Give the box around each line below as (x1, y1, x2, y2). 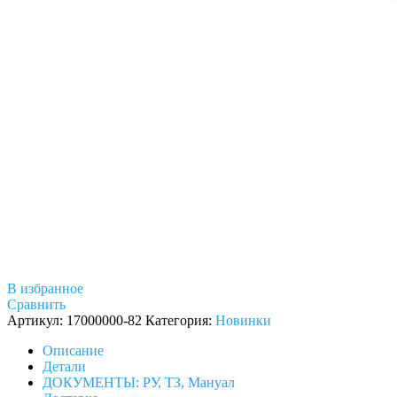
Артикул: (7, 312, 66, 328)
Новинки (215, 312, 271, 328)
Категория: (145, 312, 215, 328)
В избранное (7, 280, 83, 296)
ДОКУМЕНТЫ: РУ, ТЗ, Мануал (43, 374, 235, 390)
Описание (43, 342, 104, 358)
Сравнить (7, 296, 66, 312)
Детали (43, 358, 86, 374)
